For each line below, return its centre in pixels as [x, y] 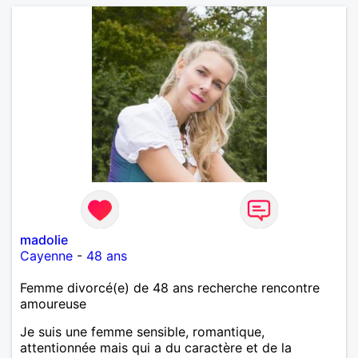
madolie [44, 239]
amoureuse [53, 303]
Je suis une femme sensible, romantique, [142, 331]
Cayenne [46, 255]
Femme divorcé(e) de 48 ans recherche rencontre [170, 287]
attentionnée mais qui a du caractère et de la [156, 347]
